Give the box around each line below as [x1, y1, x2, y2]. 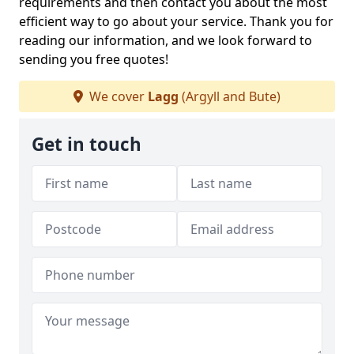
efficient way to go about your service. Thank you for [19, 13, 333, 30]
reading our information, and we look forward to [19, 32, 312, 49]
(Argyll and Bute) [179, 88, 281, 105]
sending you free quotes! [19, 51, 168, 68]
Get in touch [32, 132, 141, 156]
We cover [86, 88, 148, 105]
